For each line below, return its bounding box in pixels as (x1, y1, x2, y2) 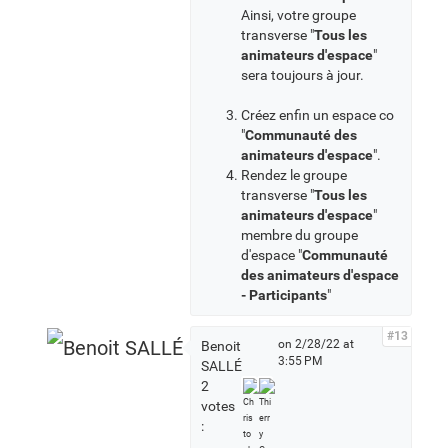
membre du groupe (241, 227, 358, 243)
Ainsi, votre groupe (241, 7, 356, 23)
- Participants (241, 287, 327, 303)
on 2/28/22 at (277, 337, 354, 351)
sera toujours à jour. (241, 67, 364, 83)
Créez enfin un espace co (241, 107, 394, 123)
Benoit (201, 338, 241, 354)
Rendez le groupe (241, 167, 347, 183)
